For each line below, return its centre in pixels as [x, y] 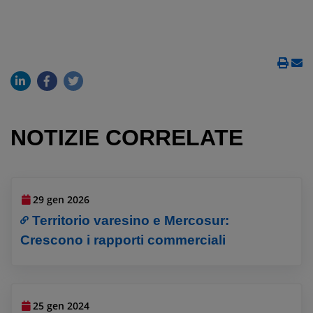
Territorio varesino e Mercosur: [131, 220]
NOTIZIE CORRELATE [127, 138]
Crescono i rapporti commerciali [123, 240]
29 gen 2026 [61, 199]
